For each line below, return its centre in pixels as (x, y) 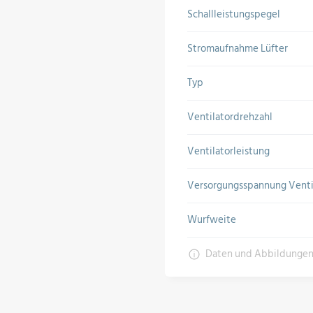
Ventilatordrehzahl (230, 117)
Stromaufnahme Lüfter (238, 49)
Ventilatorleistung (228, 151)
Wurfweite (212, 220)
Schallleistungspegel (234, 14)
